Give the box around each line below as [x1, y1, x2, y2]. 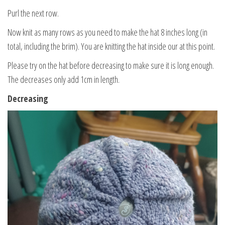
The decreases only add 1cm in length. [8, 73, 120, 85]
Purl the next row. [8, 7, 59, 19]
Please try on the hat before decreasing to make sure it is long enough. [8, 59, 214, 71]
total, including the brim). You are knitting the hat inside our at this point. [8, 40, 215, 52]
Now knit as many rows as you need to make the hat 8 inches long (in [8, 26, 207, 38]
